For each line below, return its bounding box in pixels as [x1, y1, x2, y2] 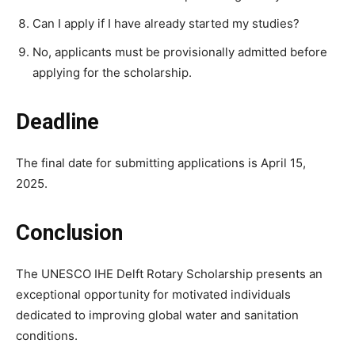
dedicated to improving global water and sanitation [16, 307, 299, 323]
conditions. [16, 328, 78, 344]
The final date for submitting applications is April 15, [16, 155, 306, 171]
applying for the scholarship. [32, 65, 192, 81]
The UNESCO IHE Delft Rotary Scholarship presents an [16, 266, 323, 282]
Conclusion [16, 220, 123, 246]
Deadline [16, 109, 99, 136]
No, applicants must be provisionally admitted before [32, 44, 327, 60]
